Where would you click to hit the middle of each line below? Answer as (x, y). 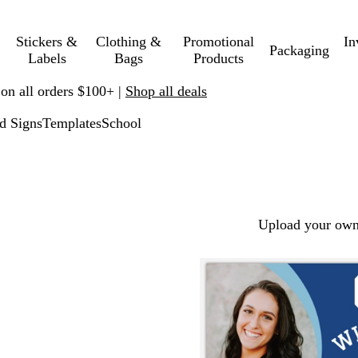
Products (219, 58)
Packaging (299, 50)
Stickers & (47, 42)
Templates (72, 123)
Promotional (219, 42)
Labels (47, 58)
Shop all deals (166, 91)
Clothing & (128, 42)
